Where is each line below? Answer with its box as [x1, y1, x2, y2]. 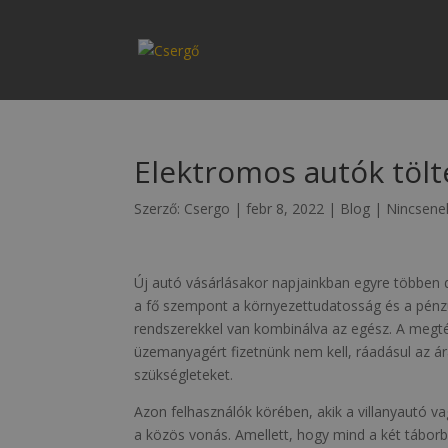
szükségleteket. [134, 365, 234, 384]
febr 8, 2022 [246, 199, 325, 218]
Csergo [184, 199, 231, 218]
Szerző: [134, 199, 185, 218]
